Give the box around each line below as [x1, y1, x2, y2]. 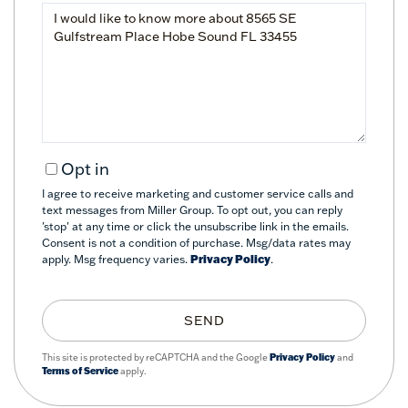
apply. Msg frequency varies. [42, 251, 190, 266]
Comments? [41, 54, 120, 72]
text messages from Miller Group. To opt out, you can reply [42, 202, 342, 217]
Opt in [61, 158, 109, 179]
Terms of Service [42, 364, 118, 377]
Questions [41, 5, 107, 23]
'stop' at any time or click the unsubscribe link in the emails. [42, 219, 349, 233]
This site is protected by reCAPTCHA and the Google [42, 351, 270, 363]
